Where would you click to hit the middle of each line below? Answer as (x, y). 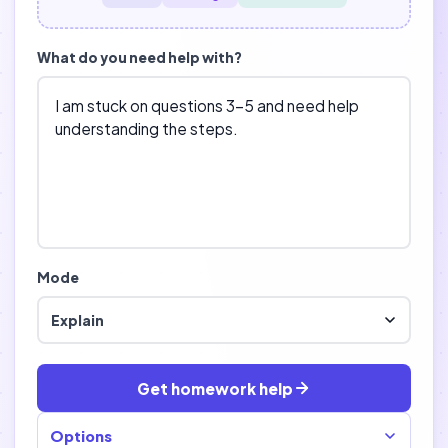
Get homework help (215, 388)
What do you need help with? (139, 57)
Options (81, 436)
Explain (77, 320)
